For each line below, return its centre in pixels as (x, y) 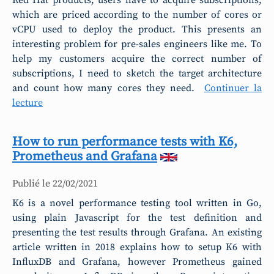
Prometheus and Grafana (85, 157)
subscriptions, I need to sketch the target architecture (137, 73)
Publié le (32, 183)
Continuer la (233, 88)
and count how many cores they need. (106, 88)
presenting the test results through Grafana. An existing (137, 232)
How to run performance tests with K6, (125, 142)
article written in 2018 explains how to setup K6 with (137, 247)
